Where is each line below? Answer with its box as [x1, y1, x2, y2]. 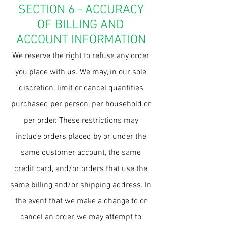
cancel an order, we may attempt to [20, 212, 141, 222]
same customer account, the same [21, 148, 141, 158]
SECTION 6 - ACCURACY [18, 3, 144, 18]
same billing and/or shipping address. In [10, 180, 151, 190]
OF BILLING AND [37, 18, 124, 33]
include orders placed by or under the [15, 132, 146, 142]
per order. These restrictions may [23, 116, 138, 126]
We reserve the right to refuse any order [12, 51, 149, 61]
